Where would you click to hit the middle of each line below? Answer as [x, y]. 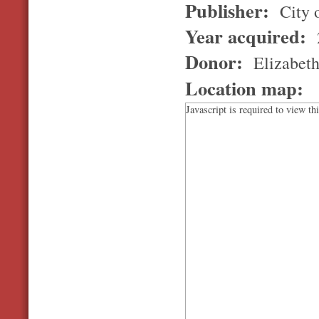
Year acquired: [249, 36]
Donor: [217, 62]
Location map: [244, 88]
